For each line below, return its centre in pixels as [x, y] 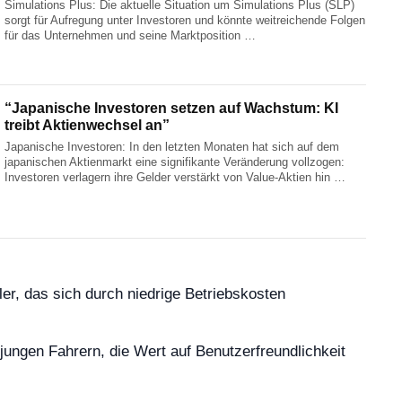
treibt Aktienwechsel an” [87, 125]
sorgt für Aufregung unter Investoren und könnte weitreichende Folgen [185, 21]
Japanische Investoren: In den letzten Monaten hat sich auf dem [172, 146]
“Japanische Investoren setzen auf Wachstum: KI [172, 108]
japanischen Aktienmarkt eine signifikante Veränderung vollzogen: [175, 162]
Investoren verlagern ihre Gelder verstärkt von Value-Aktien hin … [175, 177]
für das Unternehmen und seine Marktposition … [131, 36]
